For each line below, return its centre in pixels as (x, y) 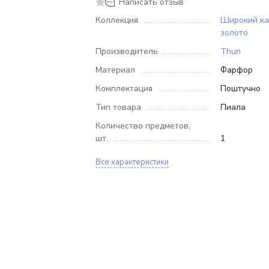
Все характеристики (132, 162)
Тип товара (119, 107)
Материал (116, 70)
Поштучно (240, 89)
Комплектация (124, 89)
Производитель (127, 51)
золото (234, 33)
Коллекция (117, 20)
